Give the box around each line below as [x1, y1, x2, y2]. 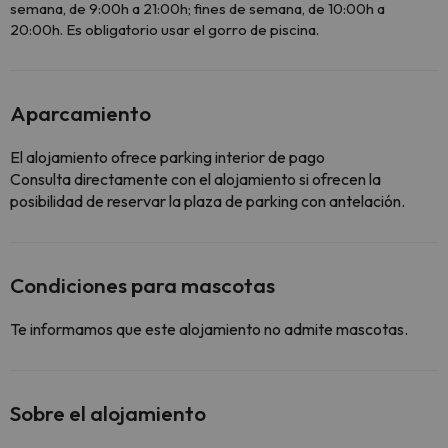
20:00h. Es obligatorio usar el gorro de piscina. [10, 20, 319, 39]
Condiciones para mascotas [10, 272, 275, 298]
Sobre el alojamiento [10, 400, 206, 426]
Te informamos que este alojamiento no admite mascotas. [10, 319, 408, 339]
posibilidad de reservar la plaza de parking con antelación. [10, 191, 405, 211]
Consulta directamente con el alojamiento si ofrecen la [10, 169, 381, 189]
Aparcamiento [10, 100, 151, 126]
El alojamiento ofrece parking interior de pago [10, 147, 325, 167]
